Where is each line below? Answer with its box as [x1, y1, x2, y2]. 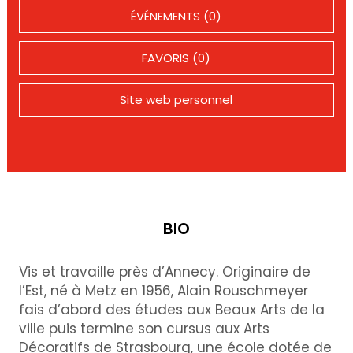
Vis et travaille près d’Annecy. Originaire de [18, 262, 310, 281]
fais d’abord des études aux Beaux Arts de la [18, 300, 325, 319]
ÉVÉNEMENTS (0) [131, 8, 222, 24]
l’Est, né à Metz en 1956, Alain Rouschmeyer [18, 281, 308, 300]
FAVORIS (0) [142, 50, 211, 66]
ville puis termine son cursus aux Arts [18, 319, 269, 338]
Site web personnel [120, 91, 233, 108]
